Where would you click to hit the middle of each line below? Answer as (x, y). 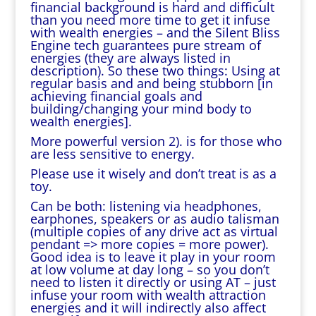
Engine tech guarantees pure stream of (145, 45)
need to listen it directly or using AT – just (153, 282)
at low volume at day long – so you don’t (150, 269)
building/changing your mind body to (141, 109)
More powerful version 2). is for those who (156, 141)
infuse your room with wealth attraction (148, 295)
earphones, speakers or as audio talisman (154, 219)
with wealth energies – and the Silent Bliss (155, 32)
